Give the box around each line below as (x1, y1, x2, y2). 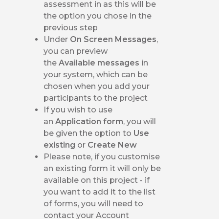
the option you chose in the (44, 11, 152, 21)
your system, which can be (44, 69, 148, 79)
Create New (88, 140, 137, 150)
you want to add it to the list (44, 187, 156, 197)
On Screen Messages (70, 34, 157, 44)
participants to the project (44, 93, 148, 103)
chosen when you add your (44, 81, 150, 91)
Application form (55, 116, 124, 126)
